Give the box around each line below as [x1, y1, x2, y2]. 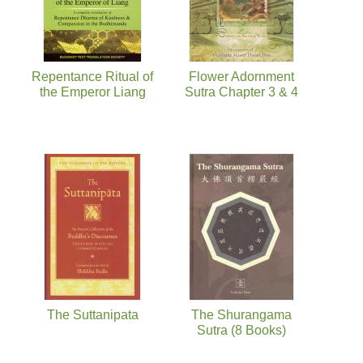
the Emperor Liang [39, 84, 146, 99]
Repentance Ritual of [32, 69, 153, 83]
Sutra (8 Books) [197, 322, 286, 337]
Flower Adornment [189, 69, 294, 83]
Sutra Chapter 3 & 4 [185, 84, 298, 99]
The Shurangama [191, 307, 292, 322]
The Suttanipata [46, 307, 139, 322]
